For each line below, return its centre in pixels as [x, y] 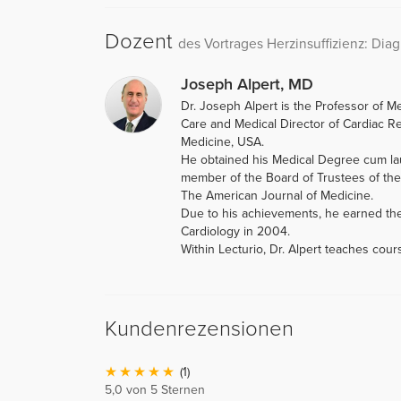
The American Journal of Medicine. [277, 195]
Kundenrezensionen [199, 328]
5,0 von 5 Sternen [155, 389]
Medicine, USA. [222, 141]
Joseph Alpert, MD [247, 84]
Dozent [141, 41]
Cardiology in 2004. [235, 231]
